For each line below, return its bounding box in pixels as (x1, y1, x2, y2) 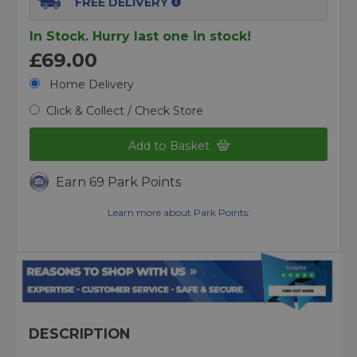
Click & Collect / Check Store (46, 104, 203, 118)
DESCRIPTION (29, 324, 130, 342)
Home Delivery (46, 77, 134, 92)
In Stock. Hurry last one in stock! (29, 29, 251, 44)
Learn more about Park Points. (107, 206, 250, 219)
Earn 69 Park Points (56, 175, 181, 190)
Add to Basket (127, 139, 213, 154)
